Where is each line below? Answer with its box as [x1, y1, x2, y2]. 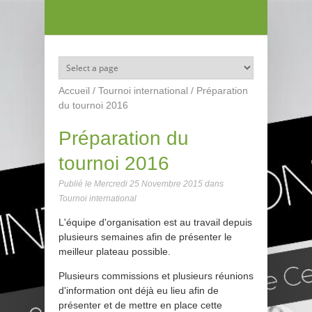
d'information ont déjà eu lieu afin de [58, 285, 219, 297]
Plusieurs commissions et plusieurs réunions [58, 270, 253, 282]
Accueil [58, 85, 90, 97]
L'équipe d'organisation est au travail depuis [58, 217, 252, 228]
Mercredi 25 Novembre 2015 [94, 179, 203, 189]
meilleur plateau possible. [58, 246, 171, 258]
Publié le [58, 179, 94, 189]
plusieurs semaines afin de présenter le [58, 231, 232, 243]
